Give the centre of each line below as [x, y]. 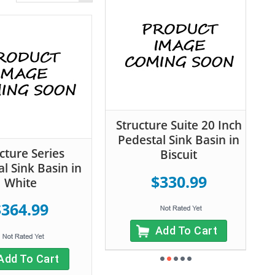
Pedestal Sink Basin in [179, 140]
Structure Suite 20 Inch [179, 126]
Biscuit [179, 155]
